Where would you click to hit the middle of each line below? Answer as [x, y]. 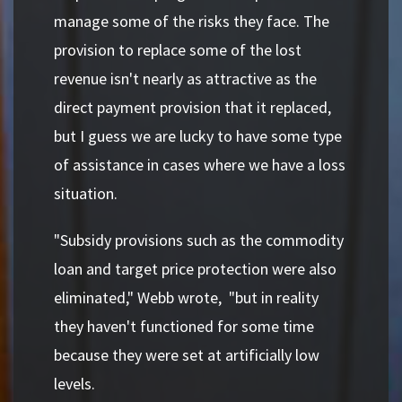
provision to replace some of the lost [178, 50]
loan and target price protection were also [195, 269]
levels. [74, 384]
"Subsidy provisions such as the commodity [199, 240]
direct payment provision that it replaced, [192, 107]
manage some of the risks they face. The [192, 21]
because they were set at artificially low [187, 355]
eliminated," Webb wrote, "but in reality [186, 297]
